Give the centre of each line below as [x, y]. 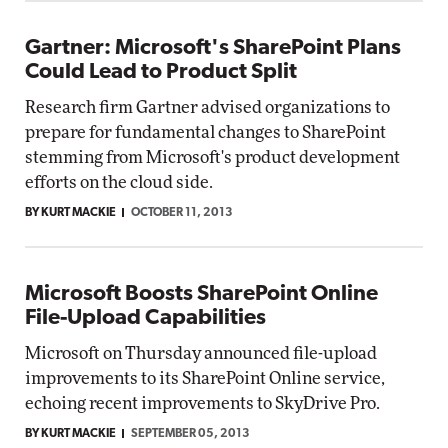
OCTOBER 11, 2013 [182, 213]
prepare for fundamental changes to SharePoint [205, 132]
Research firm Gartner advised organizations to [207, 107]
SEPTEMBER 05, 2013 [190, 434]
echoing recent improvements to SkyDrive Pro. [202, 403]
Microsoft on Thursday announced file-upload [201, 353]
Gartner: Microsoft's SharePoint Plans [213, 48]
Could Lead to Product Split [161, 72]
